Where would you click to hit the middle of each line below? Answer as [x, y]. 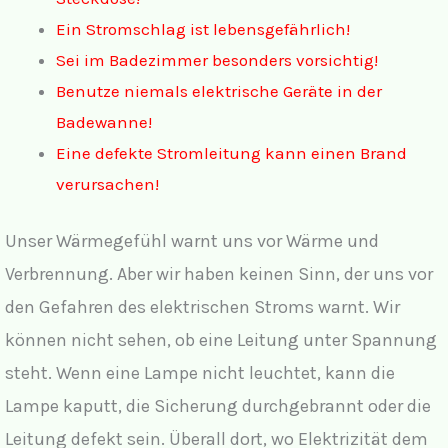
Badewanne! [104, 121]
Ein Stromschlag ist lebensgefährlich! [203, 28]
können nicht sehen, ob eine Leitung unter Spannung [221, 340]
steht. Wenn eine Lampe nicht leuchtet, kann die [200, 373]
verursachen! [107, 183]
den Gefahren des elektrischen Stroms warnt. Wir [202, 307]
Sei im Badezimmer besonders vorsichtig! [217, 59]
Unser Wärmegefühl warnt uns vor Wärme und [192, 241]
